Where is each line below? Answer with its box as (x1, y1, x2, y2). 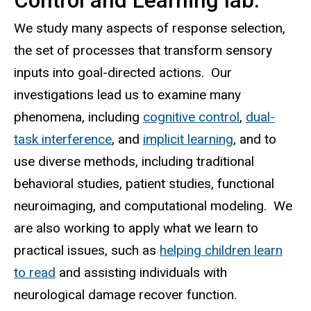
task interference (14, 131, 112, 148)
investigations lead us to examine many (14, 87, 241, 103)
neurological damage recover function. (14, 287, 237, 303)
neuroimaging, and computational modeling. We (14, 198, 292, 215)
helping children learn (160, 242, 283, 259)
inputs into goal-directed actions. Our (14, 65, 232, 81)
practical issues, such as (14, 242, 160, 259)
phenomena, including (14, 109, 143, 126)
